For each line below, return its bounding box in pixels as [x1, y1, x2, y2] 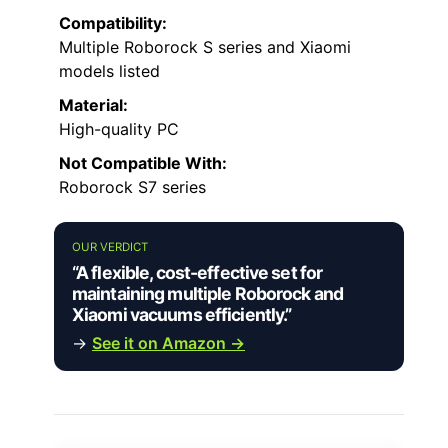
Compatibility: [59, 13, 167, 34]
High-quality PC [59, 119, 179, 140]
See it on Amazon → [92, 333, 245, 354]
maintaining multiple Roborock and [72, 283, 343, 305]
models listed [59, 61, 160, 82]
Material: [59, 95, 128, 116]
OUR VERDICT [72, 240, 148, 255]
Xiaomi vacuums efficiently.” [72, 304, 292, 326]
